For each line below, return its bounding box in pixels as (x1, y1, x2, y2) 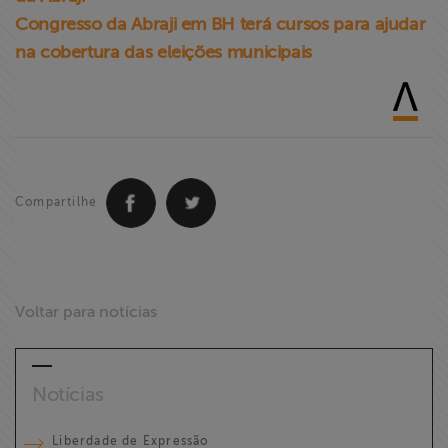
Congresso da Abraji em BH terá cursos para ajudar (15, 14, 426, 34)
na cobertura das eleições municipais (15, 42, 313, 62)
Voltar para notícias (15, 303, 157, 321)
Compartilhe (15, 195, 98, 210)
